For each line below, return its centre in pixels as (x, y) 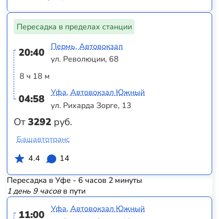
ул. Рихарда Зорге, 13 (91, 105)
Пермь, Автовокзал (87, 46)
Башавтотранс (43, 140)
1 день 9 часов (34, 191)
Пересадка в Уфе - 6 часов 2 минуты (74, 180)
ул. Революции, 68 (85, 59)
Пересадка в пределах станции (74, 27)
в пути (73, 191)
